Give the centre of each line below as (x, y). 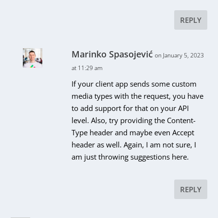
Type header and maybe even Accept (133, 132)
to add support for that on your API (130, 108)
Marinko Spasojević (112, 54)
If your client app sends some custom (134, 83)
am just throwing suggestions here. (130, 156)
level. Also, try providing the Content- (134, 120)
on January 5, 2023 (180, 55)
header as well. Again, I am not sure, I (134, 144)
